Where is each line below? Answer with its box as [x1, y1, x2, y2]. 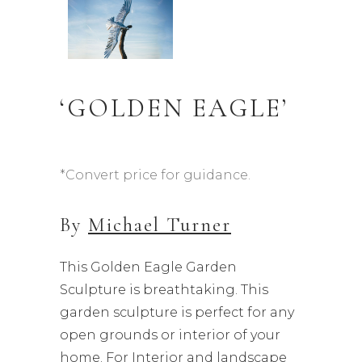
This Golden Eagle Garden [60, 259, 237, 276]
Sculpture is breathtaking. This [60, 282, 268, 298]
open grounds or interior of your [60, 327, 280, 343]
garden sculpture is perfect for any [60, 305, 294, 321]
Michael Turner [88, 213, 231, 238]
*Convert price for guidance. [60, 167, 250, 183]
